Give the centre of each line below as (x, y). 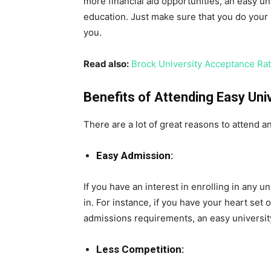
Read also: (106, 64)
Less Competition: (140, 249)
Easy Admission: (135, 155)
